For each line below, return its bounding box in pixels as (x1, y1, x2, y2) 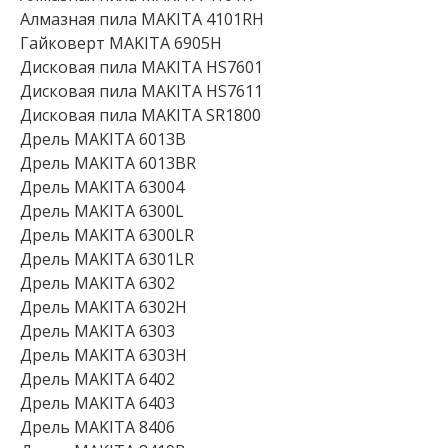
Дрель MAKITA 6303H (20, 344, 187, 366)
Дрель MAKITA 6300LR (20, 224, 194, 246)
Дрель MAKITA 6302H (20, 296, 187, 318)
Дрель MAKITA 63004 (20, 176, 184, 198)
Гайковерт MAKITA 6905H (20, 32, 222, 54)
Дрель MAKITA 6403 (20, 392, 175, 414)
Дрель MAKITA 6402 (20, 368, 175, 390)
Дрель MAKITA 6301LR (20, 248, 194, 270)
